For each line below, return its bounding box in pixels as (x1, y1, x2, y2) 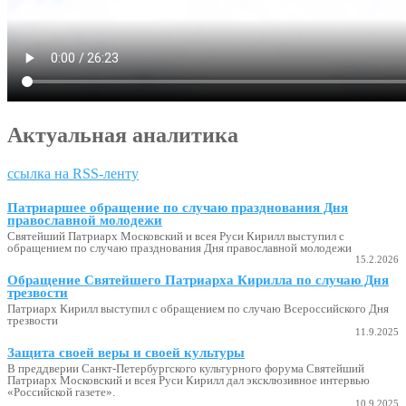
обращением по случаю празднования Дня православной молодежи (7, 240, 352, 255)
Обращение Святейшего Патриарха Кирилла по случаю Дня (7, 272, 389, 287)
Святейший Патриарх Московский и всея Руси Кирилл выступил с (7, 228, 344, 243)
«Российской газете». (7, 384, 115, 399)
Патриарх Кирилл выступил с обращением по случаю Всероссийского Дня (7, 301, 389, 315)
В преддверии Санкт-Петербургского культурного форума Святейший (7, 361, 364, 375)
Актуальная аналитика (7, 122, 238, 147)
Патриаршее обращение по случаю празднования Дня (7, 199, 348, 215)
